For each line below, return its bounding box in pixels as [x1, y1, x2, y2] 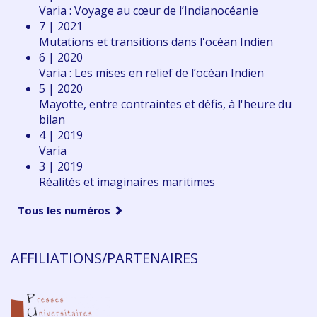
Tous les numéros [18, 204, 113, 218]
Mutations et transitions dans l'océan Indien [39, 34, 273, 50]
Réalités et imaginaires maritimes [39, 174, 215, 190]
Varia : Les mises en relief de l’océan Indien [39, 65, 264, 81]
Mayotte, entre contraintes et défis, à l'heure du [39, 96, 292, 113]
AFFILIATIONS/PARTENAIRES [11, 248, 198, 268]
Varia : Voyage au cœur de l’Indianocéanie [39, 3, 258, 19]
